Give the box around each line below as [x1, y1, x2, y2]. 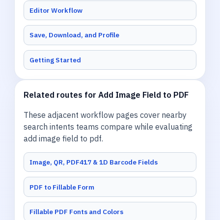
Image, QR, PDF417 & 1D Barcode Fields [29, 158, 158, 167]
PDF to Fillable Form [29, 182, 95, 192]
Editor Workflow [29, 5, 83, 15]
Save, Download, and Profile [29, 30, 120, 40]
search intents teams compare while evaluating [24, 121, 193, 132]
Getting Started [29, 55, 82, 64]
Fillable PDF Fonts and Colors [29, 207, 124, 217]
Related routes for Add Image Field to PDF [24, 89, 189, 100]
